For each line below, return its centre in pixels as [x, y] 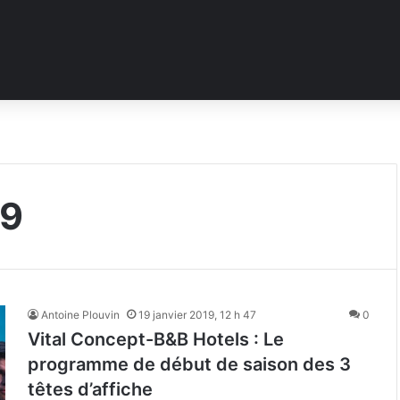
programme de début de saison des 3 [189, 364]
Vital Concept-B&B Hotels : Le [156, 339]
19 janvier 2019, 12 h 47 [197, 315]
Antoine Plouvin [80, 315]
